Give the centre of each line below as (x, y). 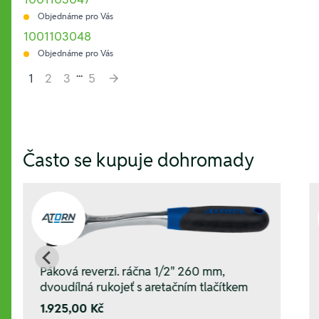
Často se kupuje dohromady (138, 160)
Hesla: (39, 99)
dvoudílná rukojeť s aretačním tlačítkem (144, 287)
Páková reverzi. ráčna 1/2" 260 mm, (132, 271)
